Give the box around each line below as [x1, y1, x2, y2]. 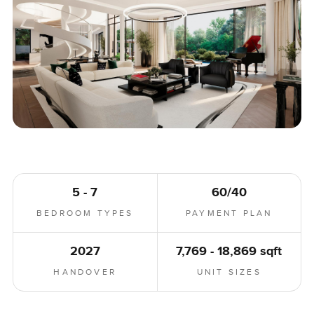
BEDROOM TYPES [36, 207, 134, 218]
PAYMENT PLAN [186, 207, 273, 218]
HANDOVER [53, 266, 117, 277]
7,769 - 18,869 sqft [176, 243, 282, 259]
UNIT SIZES [196, 266, 261, 277]
